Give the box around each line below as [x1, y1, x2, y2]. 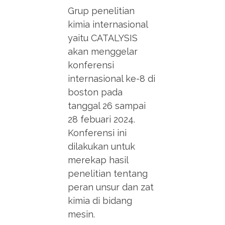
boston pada [68, 87, 123, 98]
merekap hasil [68, 155, 129, 166]
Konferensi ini [68, 128, 127, 139]
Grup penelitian [68, 6, 135, 17]
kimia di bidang [68, 195, 133, 206]
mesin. [68, 209, 95, 220]
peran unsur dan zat [68, 182, 154, 193]
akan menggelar [68, 46, 138, 57]
